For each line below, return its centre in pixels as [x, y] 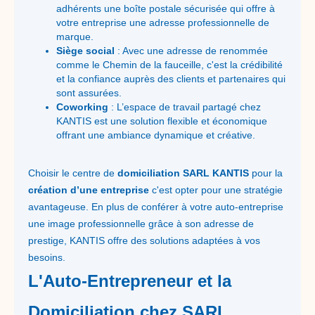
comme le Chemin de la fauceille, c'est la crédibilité [169, 65]
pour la [266, 173]
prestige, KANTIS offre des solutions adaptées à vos [144, 240]
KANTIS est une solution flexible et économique [162, 121]
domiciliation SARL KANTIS [183, 173]
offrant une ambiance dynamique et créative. [156, 135]
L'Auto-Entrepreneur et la [130, 281]
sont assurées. [89, 93]
